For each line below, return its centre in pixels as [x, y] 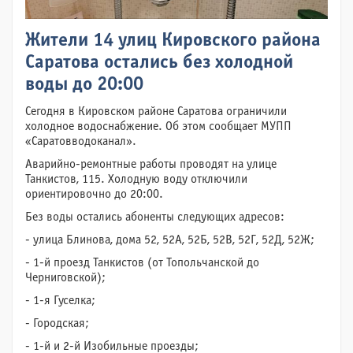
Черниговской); [67, 277]
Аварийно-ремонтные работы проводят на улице [151, 164]
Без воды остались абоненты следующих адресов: [155, 217]
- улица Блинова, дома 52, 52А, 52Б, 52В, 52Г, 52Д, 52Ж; [171, 240]
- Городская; [59, 323]
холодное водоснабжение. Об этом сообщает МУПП [158, 126]
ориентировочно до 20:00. [94, 194]
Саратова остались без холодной [159, 63]
